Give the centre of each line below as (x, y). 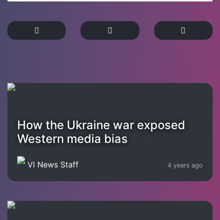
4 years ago (185, 165)
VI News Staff (53, 165)
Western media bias (72, 138)
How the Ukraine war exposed (101, 125)
